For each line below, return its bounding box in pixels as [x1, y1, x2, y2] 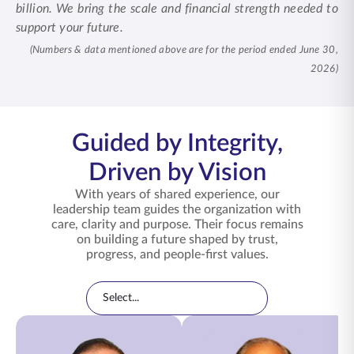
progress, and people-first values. [85, 248, 269, 261]
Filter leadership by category [85, 283, 220, 294]
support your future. [16, 21, 124, 34]
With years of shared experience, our [74, 188, 280, 201]
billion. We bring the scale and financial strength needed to [16, 2, 338, 15]
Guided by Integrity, [71, 131, 283, 156]
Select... [103, 292, 139, 303]
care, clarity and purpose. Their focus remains [51, 218, 303, 231]
